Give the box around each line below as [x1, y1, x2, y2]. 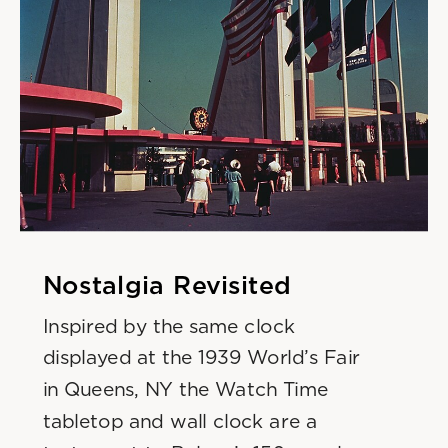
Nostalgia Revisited [42, 273, 292, 299]
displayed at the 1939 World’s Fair [42, 348, 360, 368]
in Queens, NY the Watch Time [42, 380, 329, 400]
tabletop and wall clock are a [42, 411, 317, 432]
